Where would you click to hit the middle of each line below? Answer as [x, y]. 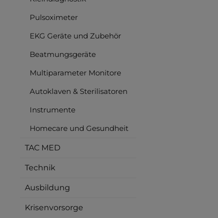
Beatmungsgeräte [63, 54]
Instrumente [53, 109]
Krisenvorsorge [54, 207]
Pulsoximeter [54, 17]
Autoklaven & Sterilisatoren [79, 91]
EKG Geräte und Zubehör [75, 36]
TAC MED [43, 147]
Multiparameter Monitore [75, 73]
